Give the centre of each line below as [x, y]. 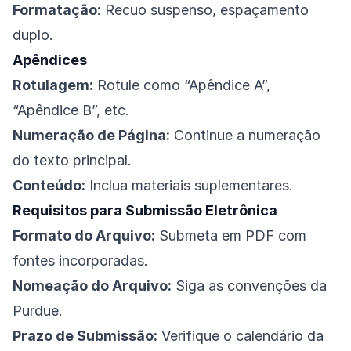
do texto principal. [72, 161]
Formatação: [57, 10]
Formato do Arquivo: [84, 236]
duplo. [33, 35]
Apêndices [50, 60]
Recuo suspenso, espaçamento [205, 10]
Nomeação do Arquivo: [92, 286]
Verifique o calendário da [241, 336]
